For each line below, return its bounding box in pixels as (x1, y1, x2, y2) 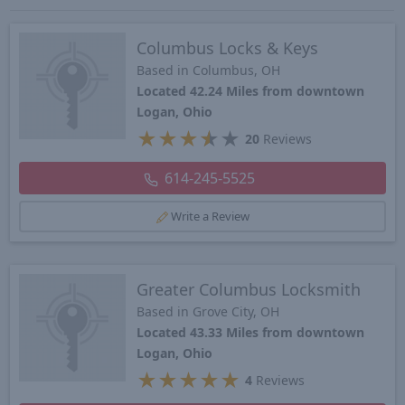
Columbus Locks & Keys (137, 36, 319, 59)
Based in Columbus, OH (137, 61, 281, 79)
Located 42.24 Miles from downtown (137, 81, 365, 99)
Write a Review (170, 208, 250, 225)
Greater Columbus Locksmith (137, 278, 362, 301)
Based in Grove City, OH (137, 303, 280, 321)
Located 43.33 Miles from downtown (137, 324, 365, 342)
